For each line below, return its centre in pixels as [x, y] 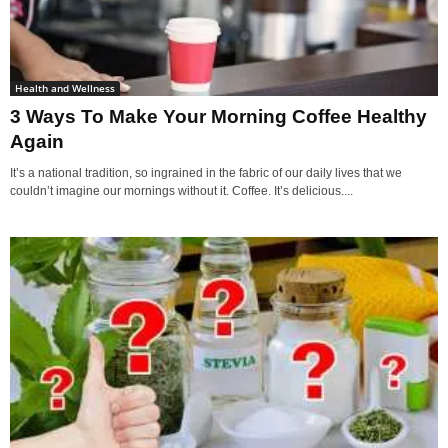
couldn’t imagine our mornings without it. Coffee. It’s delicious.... [181, 190]
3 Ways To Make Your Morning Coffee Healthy [218, 116]
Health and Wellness [65, 87]
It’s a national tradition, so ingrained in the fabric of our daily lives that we [206, 172]
